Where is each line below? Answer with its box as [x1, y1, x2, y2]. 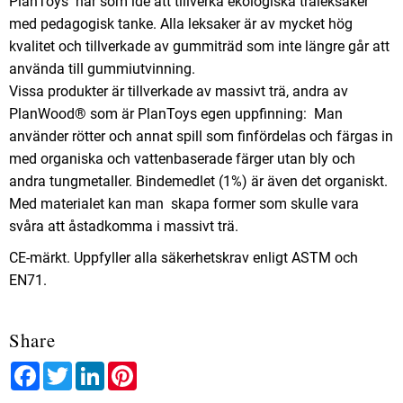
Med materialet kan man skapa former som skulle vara [9, 194, 359, 212]
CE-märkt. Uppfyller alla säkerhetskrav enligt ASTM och [9, 248, 358, 266]
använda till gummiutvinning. [9, 59, 195, 77]
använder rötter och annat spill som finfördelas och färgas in [9, 127, 393, 145]
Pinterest [137, 360, 193, 378]
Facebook [40, 360, 102, 378]
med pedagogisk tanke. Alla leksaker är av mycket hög [9, 14, 353, 32]
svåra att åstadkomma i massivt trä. [9, 217, 238, 235]
